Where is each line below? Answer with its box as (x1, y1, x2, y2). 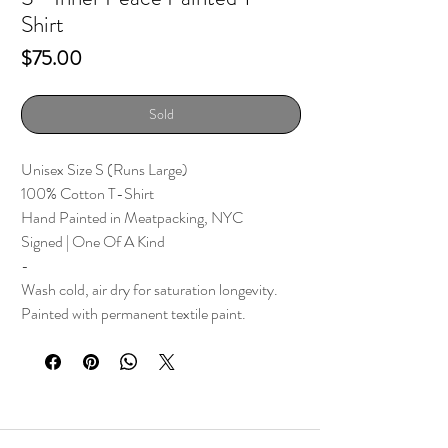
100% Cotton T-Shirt (21, 181, 154, 205)
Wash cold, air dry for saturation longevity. (21, 277, 281, 301)
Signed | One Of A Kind (21, 229, 165, 253)
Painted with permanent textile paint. (21, 301, 249, 325)
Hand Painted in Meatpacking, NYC (21, 205, 243, 229)
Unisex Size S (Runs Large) (21, 157, 191, 181)
